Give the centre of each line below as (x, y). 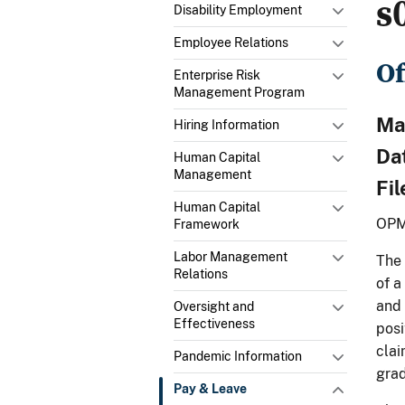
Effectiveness (214, 323)
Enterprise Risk (217, 75)
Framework (207, 224)
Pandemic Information (238, 356)
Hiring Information (226, 124)
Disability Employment (238, 9)
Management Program (239, 92)
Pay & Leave (210, 388)
